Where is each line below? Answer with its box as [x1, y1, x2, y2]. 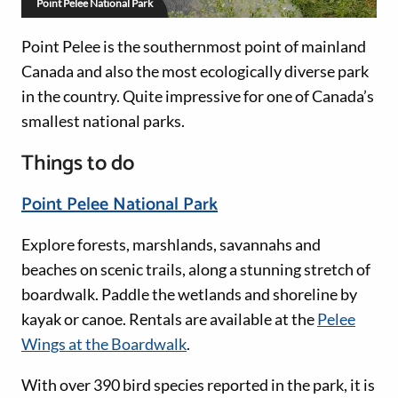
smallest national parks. [21, 110, 185, 131]
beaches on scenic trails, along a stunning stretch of [21, 259, 370, 279]
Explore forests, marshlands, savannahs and [21, 234, 321, 254]
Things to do [21, 146, 134, 181]
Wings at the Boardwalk [21, 333, 187, 354]
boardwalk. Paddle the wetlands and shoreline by [21, 283, 357, 304]
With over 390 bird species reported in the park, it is [21, 374, 375, 394]
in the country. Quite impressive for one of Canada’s [21, 85, 374, 106]
